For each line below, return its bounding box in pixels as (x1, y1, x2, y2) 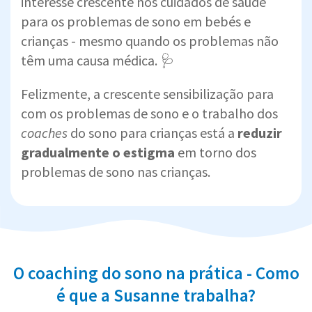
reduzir (237, 123, 282, 141)
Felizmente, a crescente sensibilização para (21, 84, 274, 102)
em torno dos (175, 143, 256, 161)
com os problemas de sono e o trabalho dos (21, 104, 278, 122)
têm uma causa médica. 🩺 (21, 51, 174, 69)
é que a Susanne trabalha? (56, 283, 256, 306)
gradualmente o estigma (21, 143, 175, 161)
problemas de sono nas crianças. (21, 162, 210, 180)
